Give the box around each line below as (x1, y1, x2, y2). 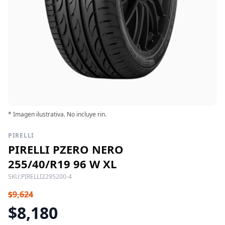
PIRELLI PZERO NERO (8, 141, 124, 157)
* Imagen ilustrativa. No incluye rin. (8, 109, 106, 119)
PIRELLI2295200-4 (21, 172, 72, 181)
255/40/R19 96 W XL (8, 156, 117, 171)
